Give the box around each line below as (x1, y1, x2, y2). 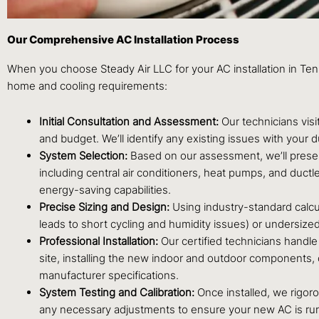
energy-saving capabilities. (39, 182, 171, 197)
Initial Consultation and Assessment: (39, 114, 219, 128)
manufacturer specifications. (39, 268, 179, 282)
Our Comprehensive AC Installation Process (7, 32, 239, 46)
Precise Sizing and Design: (39, 199, 169, 214)
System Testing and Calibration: (39, 285, 194, 299)
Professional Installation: (39, 234, 158, 248)
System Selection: (39, 148, 127, 162)
